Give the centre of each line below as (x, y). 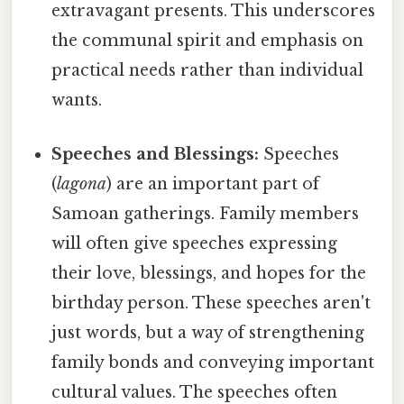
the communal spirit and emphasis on (208, 41)
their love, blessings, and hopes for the (209, 273)
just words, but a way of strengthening (208, 332)
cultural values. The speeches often (195, 392)
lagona (82, 184)
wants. (77, 101)
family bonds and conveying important (213, 362)
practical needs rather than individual (208, 71)
